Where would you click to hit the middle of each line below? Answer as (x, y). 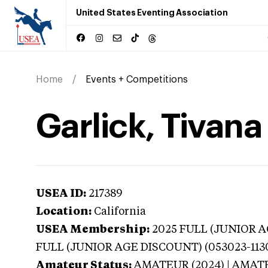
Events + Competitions (137, 80)
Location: (64, 212)
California (120, 212)
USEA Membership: (93, 230)
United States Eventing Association (152, 13)
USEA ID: (61, 194)
